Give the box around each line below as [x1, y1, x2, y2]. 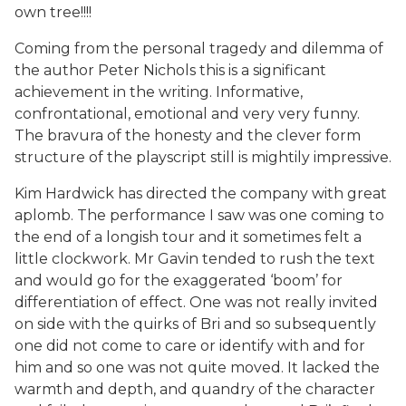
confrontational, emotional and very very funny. [14, 105, 360, 122]
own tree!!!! [14, 4, 92, 21]
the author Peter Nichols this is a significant [14, 62, 326, 79]
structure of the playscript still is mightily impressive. [14, 149, 391, 166]
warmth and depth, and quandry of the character [14, 381, 375, 398]
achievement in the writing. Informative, [14, 83, 303, 101]
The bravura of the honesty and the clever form [14, 127, 361, 144]
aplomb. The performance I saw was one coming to [14, 207, 384, 224]
